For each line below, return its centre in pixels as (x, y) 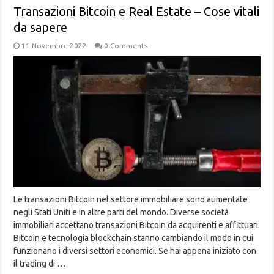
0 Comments (126, 45)
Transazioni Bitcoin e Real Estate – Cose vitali (137, 11)
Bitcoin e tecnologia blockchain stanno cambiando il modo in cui (134, 238)
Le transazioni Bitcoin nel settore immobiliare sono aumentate (131, 199)
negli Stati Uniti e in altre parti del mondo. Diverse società (121, 212)
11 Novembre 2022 (54, 45)
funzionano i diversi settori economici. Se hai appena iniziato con (135, 250)
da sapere (41, 27)
